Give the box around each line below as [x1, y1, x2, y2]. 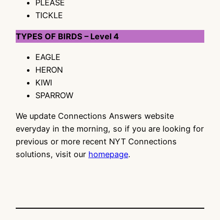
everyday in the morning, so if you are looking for [16, 124, 204, 134]
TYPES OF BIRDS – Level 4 [16, 31, 119, 41]
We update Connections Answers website [16, 111, 174, 121]
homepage [88, 149, 128, 160]
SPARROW [35, 90, 73, 100]
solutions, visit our [16, 149, 88, 160]
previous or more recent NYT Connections [16, 137, 177, 147]
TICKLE [35, 10, 63, 21]
